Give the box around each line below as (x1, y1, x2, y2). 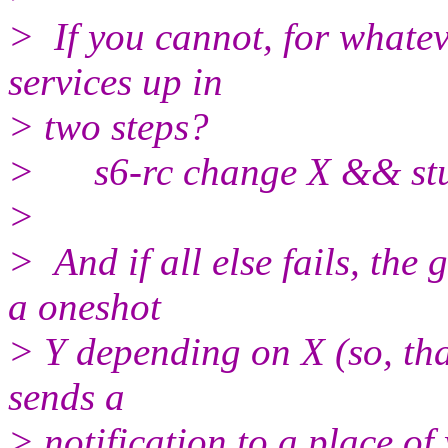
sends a (8, 374, 125, 418)
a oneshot (8, 284, 161, 328)
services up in (8, 59, 223, 103)
